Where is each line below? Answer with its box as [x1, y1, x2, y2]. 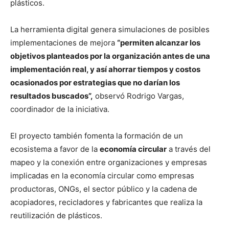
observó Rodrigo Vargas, [93, 91, 184, 101]
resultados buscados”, [10, 91, 93, 101]
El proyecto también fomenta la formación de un [10, 131, 183, 141]
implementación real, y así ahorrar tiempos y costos [10, 64, 200, 75]
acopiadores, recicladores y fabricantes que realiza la [10, 197, 202, 208]
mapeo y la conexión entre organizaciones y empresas [10, 157, 207, 168]
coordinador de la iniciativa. [10, 104, 109, 114]
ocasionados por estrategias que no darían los [10, 78, 180, 88]
